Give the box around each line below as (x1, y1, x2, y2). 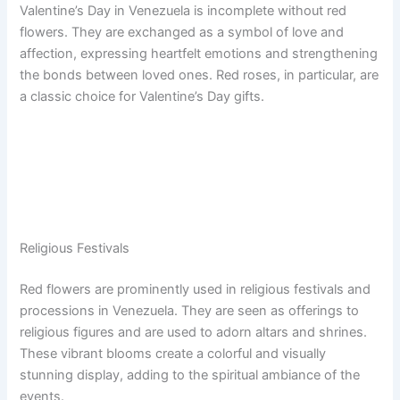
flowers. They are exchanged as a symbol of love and (20, 24, 345, 41)
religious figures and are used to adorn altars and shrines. (20, 323, 368, 340)
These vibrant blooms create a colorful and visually (20, 345, 327, 362)
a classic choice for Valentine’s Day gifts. (20, 88, 265, 105)
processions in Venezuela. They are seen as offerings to (20, 302, 360, 319)
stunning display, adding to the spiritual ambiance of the (20, 366, 361, 383)
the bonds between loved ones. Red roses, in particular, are (20, 67, 379, 84)
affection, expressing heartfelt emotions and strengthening (20, 46, 379, 62)
